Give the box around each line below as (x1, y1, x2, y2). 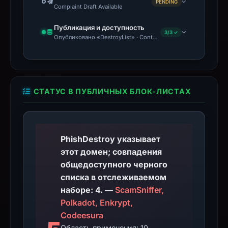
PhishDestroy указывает (61, 134, 161, 144)
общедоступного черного (61, 159, 168, 169)
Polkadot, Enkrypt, (61, 197, 133, 208)
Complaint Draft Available (54, 3, 123, 10)
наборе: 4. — (105, 185, 116, 195)
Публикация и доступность (54, 23, 145, 32)
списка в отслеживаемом (61, 172, 167, 182)
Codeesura (61, 210, 104, 220)
